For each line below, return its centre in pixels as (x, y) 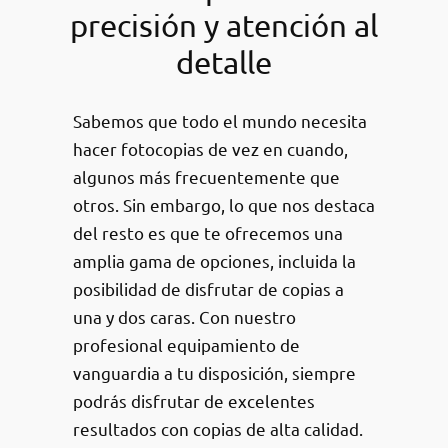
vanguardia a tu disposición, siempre (214, 372)
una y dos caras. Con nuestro (184, 316)
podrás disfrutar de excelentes (193, 400)
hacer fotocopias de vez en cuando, (210, 148)
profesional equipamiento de (186, 344)
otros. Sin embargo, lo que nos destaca (223, 204)
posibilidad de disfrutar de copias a (208, 288)
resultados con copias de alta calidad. (217, 428)
